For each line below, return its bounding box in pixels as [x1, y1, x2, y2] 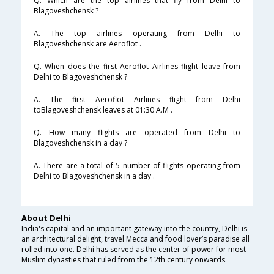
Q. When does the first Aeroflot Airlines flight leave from [34, 61, 240, 72]
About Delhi [21, 212, 71, 224]
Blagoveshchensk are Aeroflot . [34, 39, 141, 50]
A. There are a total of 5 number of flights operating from [34, 160, 240, 171]
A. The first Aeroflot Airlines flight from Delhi [34, 94, 240, 105]
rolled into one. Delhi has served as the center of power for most [21, 244, 246, 255]
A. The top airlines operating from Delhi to [34, 28, 240, 39]
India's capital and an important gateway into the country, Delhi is [21, 223, 247, 234]
